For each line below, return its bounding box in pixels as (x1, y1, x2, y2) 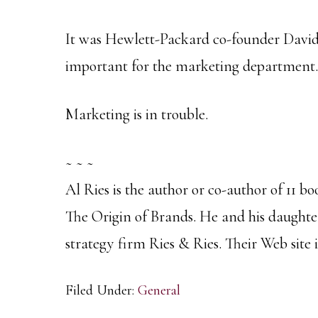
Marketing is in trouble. (65, 105, 208, 124)
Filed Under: (65, 282, 138, 299)
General (138, 282, 180, 299)
